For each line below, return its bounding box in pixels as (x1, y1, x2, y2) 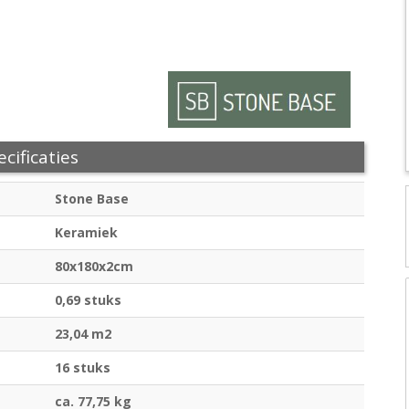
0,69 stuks (55, 291, 121, 309)
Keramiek (55, 224, 118, 242)
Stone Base (55, 190, 129, 208)
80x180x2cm (55, 257, 133, 276)
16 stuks (55, 359, 110, 377)
